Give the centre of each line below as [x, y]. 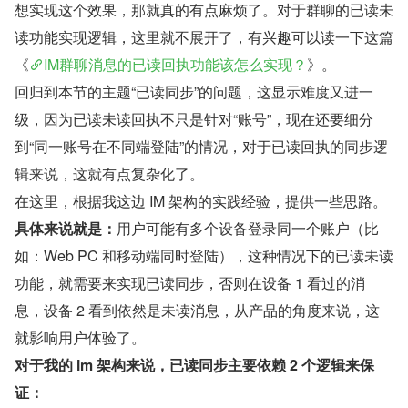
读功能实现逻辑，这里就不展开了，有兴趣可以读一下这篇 [204, 36]
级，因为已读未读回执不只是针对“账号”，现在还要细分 [194, 118]
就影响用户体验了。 [80, 337]
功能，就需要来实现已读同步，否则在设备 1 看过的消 [190, 282]
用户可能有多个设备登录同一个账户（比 [248, 228]
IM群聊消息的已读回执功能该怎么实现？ [175, 64]
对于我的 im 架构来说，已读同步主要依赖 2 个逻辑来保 [194, 364]
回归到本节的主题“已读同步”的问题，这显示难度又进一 [194, 91]
